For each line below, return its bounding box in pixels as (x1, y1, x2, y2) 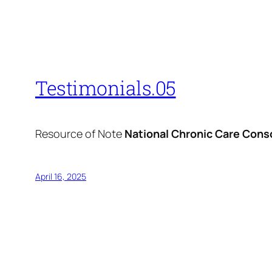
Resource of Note (35, 126, 122, 141)
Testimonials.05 (35, 74, 176, 101)
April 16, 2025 (35, 171, 86, 183)
